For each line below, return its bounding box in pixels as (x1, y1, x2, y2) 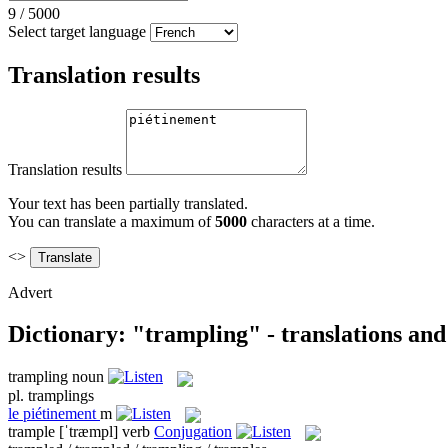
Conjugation (154, 422, 232, 440)
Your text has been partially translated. (8, 194, 248, 212)
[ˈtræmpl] (59, 422, 118, 440)
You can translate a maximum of (8, 212, 215, 230)
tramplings (28, 386, 94, 404)
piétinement (23, 404, 96, 422)
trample (8, 422, 55, 440)
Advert (8, 283, 52, 301)
